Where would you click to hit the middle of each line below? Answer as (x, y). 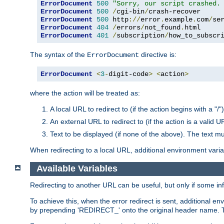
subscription (140, 35)
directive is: (158, 54)
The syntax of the (58, 54)
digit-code (128, 74)
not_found (162, 27)
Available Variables (77, 169)
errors (128, 27)
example (178, 19)
